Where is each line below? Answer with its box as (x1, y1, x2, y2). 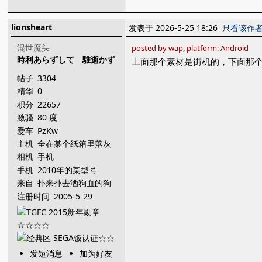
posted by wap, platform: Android (132, 43, 249, 53)
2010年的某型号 (37, 164, 100, 175)
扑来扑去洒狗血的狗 (37, 177, 112, 189)
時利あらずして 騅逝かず (17, 54, 116, 65)
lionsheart (11, 22, 53, 33)
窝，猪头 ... (37, 190, 82, 202)
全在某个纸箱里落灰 (37, 137, 114, 149)
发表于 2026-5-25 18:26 (129, 22, 223, 33)
